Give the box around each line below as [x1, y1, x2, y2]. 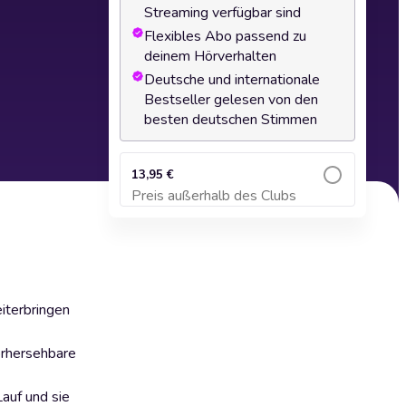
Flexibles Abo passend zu [144, 26, 306, 46]
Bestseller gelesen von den [144, 90, 318, 110]
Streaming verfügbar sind [144, 3, 301, 23]
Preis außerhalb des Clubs [131, 186, 296, 206]
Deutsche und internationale [144, 70, 320, 90]
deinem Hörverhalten [144, 46, 276, 66]
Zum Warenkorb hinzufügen [165, 198, 310, 211]
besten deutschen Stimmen [144, 110, 317, 130]
